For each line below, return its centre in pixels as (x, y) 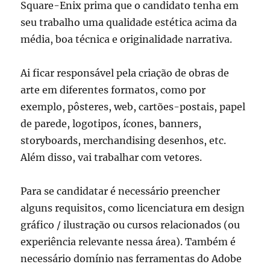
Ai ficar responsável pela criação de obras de (125, 73)
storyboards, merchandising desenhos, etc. (124, 141)
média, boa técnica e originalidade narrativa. (127, 39)
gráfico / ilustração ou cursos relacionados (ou (130, 225)
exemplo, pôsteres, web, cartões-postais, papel (133, 107)
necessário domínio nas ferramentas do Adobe (131, 259)
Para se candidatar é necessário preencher (121, 191)
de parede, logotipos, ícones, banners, (111, 124)
